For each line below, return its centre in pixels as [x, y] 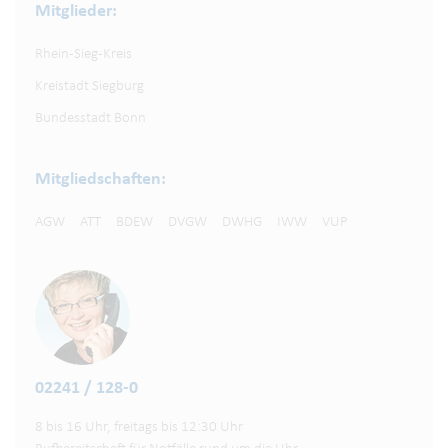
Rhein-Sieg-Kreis [83, 55]
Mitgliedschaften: [100, 180]
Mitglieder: [76, 12]
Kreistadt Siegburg [89, 87]
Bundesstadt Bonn [90, 119]
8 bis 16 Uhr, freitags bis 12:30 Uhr [139, 428]
